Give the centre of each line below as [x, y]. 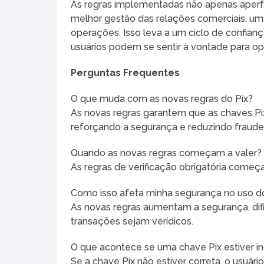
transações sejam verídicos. [132, 221]
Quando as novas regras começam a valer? [166, 153]
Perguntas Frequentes [126, 72]
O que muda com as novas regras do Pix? [162, 98]
